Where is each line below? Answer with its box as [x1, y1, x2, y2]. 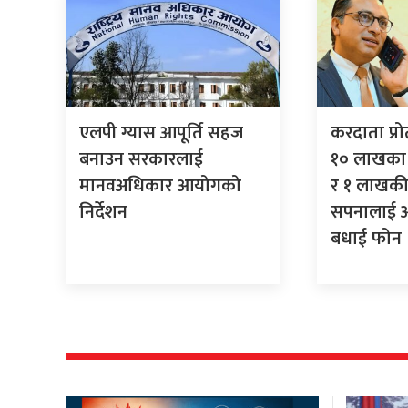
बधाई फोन [331, 223, 403, 255]
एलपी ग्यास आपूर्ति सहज [79, 117, 243, 149]
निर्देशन [79, 197, 127, 229]
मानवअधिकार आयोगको [79, 170, 241, 202]
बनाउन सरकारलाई [79, 144, 203, 176]
